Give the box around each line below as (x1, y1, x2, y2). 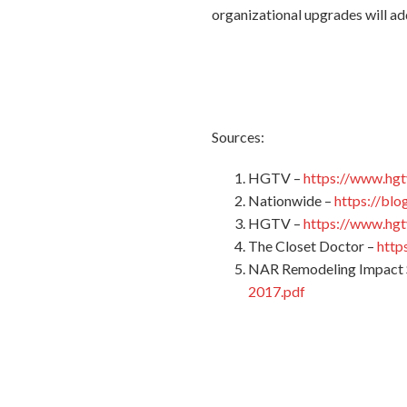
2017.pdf (248, 283, 306, 300)
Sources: (212, 128, 265, 145)
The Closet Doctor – (248, 237, 378, 254)
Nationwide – (248, 192, 335, 209)
